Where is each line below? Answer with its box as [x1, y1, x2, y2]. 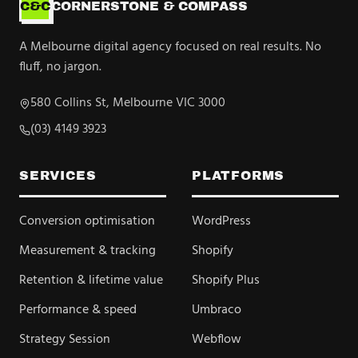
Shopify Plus [192, 270, 260, 291]
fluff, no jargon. [19, 57, 101, 78]
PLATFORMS [192, 169, 285, 182]
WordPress [192, 211, 251, 232]
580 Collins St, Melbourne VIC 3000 [30, 93, 225, 113]
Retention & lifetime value [19, 270, 163, 291]
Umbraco [192, 300, 241, 320]
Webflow [192, 329, 241, 350]
